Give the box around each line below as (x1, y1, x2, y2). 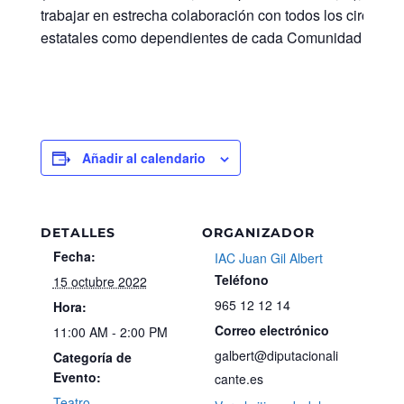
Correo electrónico (215, 321, 329, 339)
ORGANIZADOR (202, 225, 315, 241)
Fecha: (52, 247, 96, 265)
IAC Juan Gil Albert (215, 249, 323, 267)
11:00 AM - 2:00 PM (52, 323, 168, 341)
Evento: (52, 368, 101, 386)
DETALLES (40, 225, 115, 241)
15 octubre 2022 (52, 272, 147, 290)
